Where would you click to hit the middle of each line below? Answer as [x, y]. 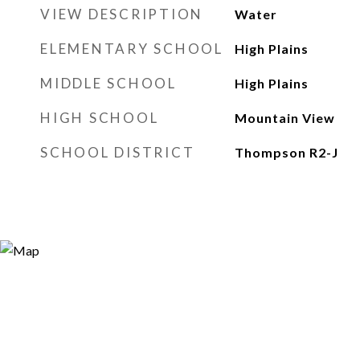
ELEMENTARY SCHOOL [132, 49]
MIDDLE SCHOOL [108, 83]
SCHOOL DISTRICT [118, 152]
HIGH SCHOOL [100, 118]
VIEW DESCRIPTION [122, 14]
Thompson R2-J [286, 152]
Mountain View [284, 118]
